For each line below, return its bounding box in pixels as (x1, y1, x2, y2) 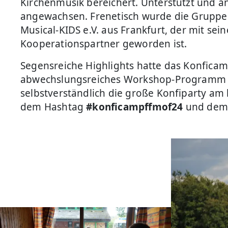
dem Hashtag (20, 100, 87, 113)
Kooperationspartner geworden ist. (20, 37, 187, 50)
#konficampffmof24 (86, 100, 183, 113)
